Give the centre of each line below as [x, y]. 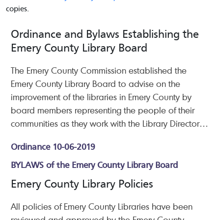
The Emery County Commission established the [99, 70]
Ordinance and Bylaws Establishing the [105, 33]
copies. [17, 8]
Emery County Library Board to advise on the [96, 83]
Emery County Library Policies [82, 183]
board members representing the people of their [103, 110]
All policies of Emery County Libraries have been [102, 206]
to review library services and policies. [82, 137]
